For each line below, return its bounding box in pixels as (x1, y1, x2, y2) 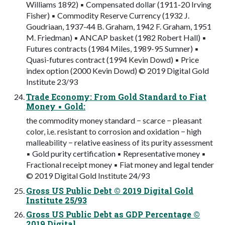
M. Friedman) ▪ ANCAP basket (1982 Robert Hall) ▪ (26, 32, 206, 42)
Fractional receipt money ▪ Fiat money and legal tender (26, 159, 214, 169)
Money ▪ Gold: (26, 100, 85, 111)
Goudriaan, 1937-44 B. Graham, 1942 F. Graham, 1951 (26, 21, 211, 31)
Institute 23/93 (26, 76, 78, 86)
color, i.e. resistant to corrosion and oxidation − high (26, 126, 201, 136)
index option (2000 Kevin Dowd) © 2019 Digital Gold (26, 65, 209, 75)
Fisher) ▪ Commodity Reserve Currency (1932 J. (26, 10, 189, 20)
